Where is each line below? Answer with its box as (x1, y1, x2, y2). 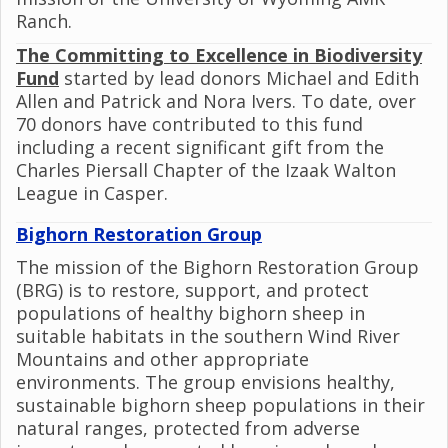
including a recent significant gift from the (16, 134, 384, 159)
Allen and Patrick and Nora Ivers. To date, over (16, 88, 416, 113)
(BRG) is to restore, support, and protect (16, 277, 369, 302)
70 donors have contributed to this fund (16, 111, 363, 136)
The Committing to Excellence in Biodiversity (16, 42, 422, 67)
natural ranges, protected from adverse (16, 415, 360, 440)
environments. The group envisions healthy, (16, 369, 395, 394)
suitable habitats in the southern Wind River (16, 323, 400, 348)
